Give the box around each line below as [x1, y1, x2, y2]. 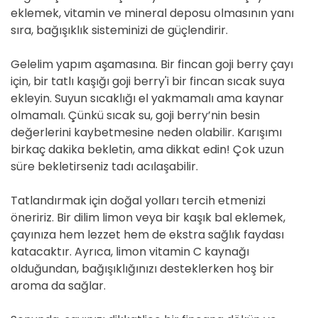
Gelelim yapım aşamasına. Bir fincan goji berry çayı [11, 56, 293, 72]
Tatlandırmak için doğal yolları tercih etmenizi [11, 192, 265, 209]
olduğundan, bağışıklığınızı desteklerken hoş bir [11, 261, 274, 277]
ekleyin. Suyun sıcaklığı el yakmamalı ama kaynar [11, 90, 284, 106]
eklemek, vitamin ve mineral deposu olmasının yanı [11, 5, 294, 21]
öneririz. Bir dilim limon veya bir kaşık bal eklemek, [11, 209, 285, 226]
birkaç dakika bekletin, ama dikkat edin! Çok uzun [11, 141, 284, 158]
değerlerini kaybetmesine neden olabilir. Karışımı [11, 124, 282, 141]
